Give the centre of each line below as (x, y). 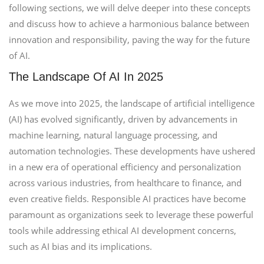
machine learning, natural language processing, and (113, 135)
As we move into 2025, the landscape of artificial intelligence (132, 103)
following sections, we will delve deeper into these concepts (130, 8)
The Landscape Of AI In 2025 (86, 77)
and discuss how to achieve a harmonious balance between (129, 24)
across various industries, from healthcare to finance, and (125, 183)
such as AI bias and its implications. (80, 246)
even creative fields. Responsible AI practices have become (127, 199)
